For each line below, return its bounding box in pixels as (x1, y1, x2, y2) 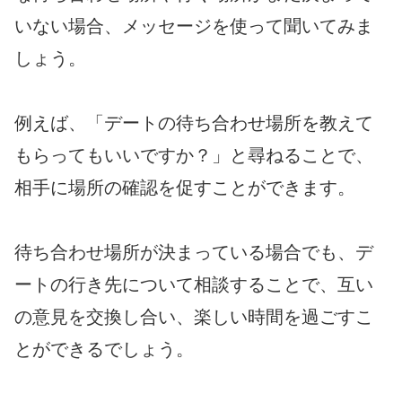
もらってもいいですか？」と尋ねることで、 (14, 144, 373, 165)
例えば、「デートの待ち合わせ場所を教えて (14, 112, 373, 133)
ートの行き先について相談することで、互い (14, 274, 373, 294)
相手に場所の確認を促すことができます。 (14, 177, 355, 197)
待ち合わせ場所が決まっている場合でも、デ (14, 241, 373, 262)
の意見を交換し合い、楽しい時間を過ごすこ (14, 306, 373, 327)
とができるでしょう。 (14, 338, 194, 359)
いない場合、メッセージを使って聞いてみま (14, 15, 373, 36)
